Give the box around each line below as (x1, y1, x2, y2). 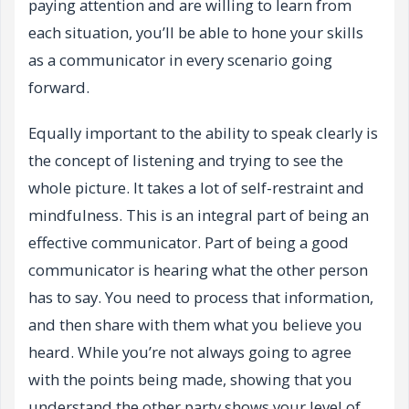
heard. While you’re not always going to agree (28, 341, 351, 363)
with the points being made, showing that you (28, 369, 352, 391)
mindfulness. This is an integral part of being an (28, 204, 369, 226)
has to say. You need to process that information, (28, 287, 373, 309)
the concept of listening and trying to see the (28, 150, 343, 172)
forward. (28, 77, 89, 99)
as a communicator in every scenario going (28, 49, 332, 71)
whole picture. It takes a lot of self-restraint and (28, 177, 364, 199)
